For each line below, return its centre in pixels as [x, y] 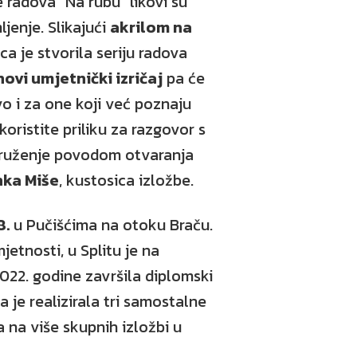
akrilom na [151, 27]
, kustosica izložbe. [126, 180]
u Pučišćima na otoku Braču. [111, 225]
